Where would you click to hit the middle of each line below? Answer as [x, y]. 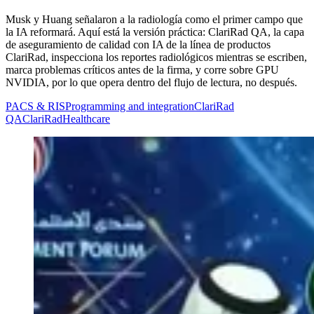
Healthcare [86, 118]
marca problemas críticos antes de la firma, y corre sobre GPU [142, 69]
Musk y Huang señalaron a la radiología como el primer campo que [154, 19]
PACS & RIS [35, 106]
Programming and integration [130, 106]
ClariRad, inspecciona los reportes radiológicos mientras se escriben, [156, 57]
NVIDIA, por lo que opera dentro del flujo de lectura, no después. [151, 82]
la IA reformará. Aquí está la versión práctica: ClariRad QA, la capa [155, 32]
